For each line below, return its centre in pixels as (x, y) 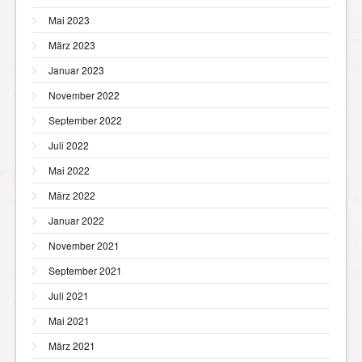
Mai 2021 (69, 320)
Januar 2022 (76, 220)
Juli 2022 (69, 145)
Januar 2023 (76, 69)
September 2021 (85, 270)
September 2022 (85, 120)
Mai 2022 (69, 170)
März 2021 (72, 345)
